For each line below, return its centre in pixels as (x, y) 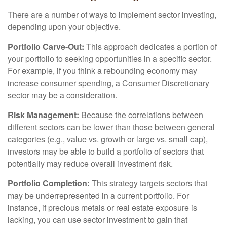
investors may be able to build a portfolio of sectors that (106, 151)
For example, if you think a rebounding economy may (102, 70)
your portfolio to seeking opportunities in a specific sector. (110, 58)
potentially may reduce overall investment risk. (90, 163)
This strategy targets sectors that (148, 183)
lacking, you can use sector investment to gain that (98, 219)
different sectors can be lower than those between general (111, 127)
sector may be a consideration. (62, 95)
